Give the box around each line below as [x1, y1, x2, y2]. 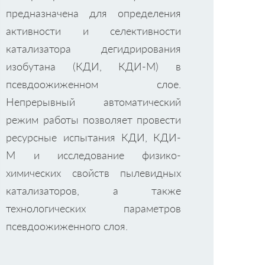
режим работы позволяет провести [6, 113, 181, 126]
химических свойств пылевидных [6, 166, 181, 179]
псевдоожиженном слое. [6, 77, 181, 91]
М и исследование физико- [6, 148, 181, 161]
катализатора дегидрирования [6, 42, 181, 55]
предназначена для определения [6, 7, 181, 20]
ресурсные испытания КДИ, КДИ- [6, 131, 181, 144]
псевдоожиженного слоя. [6, 219, 128, 232]
